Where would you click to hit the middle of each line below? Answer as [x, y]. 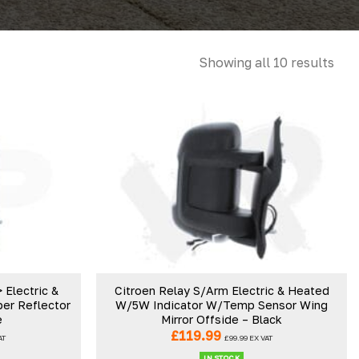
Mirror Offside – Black [222, 319]
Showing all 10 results [266, 62]
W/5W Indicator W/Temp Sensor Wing [222, 305]
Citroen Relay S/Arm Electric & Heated [222, 290]
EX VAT [260, 338]
